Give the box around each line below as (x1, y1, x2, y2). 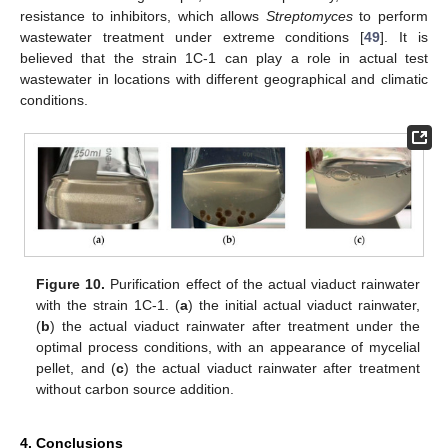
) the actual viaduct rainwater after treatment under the (50, 317, 420, 334)
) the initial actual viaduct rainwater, (188, 296, 420, 313)
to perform (352, 7, 429, 24)
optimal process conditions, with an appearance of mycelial (36, 338, 420, 355)
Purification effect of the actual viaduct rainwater (105, 275, 420, 292)
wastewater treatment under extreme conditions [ (20, 28, 365, 45)
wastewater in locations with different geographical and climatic (20, 70, 428, 87)
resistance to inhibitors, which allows (20, 7, 266, 24)
